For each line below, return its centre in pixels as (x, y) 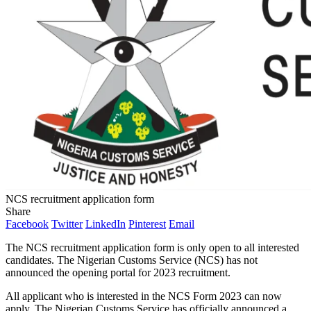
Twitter (67, 224)
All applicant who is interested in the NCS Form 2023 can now (144, 296)
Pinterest (147, 224)
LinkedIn (106, 224)
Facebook (27, 224)
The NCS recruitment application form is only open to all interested (152, 247)
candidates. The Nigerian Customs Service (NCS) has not (132, 260)
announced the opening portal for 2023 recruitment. (118, 272)
